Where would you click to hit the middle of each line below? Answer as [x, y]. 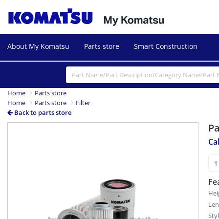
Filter [83, 103]
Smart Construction [166, 46]
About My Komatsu [38, 46]
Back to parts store [42, 113]
